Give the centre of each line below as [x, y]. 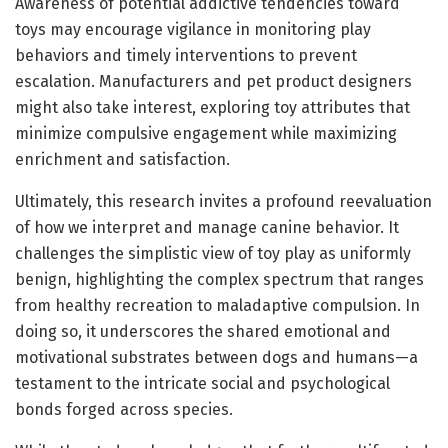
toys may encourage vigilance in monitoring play [193, 29]
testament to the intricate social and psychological [202, 383]
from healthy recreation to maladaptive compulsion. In [217, 305]
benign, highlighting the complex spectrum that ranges [219, 279]
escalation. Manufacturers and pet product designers [213, 81]
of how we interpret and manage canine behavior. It [207, 227]
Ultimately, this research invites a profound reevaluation [223, 201]
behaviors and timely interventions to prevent [186, 55]
